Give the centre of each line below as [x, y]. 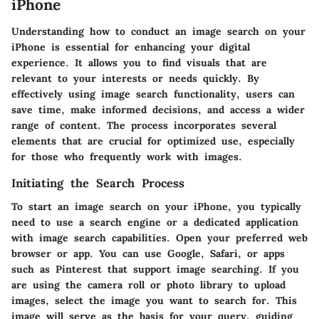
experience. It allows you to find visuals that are [139, 63]
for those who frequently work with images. [127, 157]
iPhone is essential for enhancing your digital [131, 47]
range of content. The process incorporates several [144, 126]
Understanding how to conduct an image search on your [158, 32]
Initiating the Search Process [98, 183]
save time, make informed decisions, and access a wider [158, 110]
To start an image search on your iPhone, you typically [156, 206]
